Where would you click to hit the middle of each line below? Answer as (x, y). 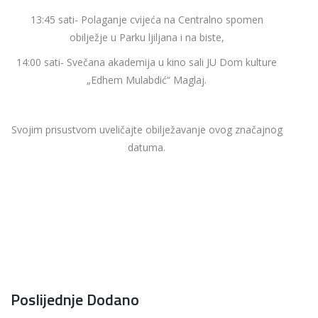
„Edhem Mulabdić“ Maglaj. (147, 79)
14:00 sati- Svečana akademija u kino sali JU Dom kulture (147, 62)
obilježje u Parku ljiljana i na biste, (147, 37)
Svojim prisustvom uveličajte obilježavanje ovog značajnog (147, 129)
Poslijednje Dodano (75, 299)
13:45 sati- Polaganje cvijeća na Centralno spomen (147, 19)
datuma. (147, 147)
